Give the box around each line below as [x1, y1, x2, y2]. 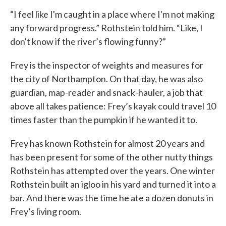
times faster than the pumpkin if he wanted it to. [10, 114, 197, 126]
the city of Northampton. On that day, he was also [10, 73, 203, 85]
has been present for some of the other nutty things [10, 151, 213, 163]
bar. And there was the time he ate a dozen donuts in [10, 192, 213, 204]
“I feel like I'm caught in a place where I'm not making [10, 9, 214, 20]
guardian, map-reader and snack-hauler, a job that [10, 87, 203, 98]
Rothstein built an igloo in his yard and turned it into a [10, 179, 216, 190]
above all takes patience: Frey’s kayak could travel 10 [10, 100, 216, 112]
